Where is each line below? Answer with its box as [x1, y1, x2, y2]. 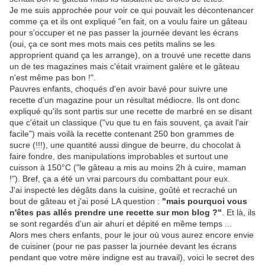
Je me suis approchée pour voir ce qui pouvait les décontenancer [9, 5, 254, 15]
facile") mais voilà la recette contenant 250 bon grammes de [9, 129, 234, 139]
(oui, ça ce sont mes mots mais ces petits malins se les [9, 39, 215, 49]
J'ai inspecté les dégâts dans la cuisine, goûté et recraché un [9, 185, 237, 195]
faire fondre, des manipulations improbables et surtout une [9, 151, 228, 161]
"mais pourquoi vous [162, 196, 247, 206]
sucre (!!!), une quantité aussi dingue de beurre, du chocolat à [9, 140, 241, 150]
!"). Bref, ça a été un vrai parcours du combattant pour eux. [9, 174, 230, 184]
